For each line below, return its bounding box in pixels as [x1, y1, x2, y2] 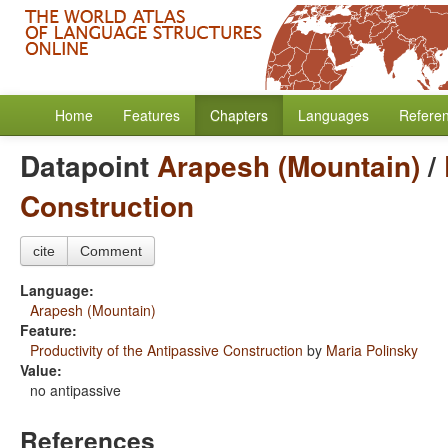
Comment [80, 243, 142, 259]
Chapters [210, 105, 268, 125]
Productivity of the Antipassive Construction [30, 340, 303, 360]
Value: [20, 360, 62, 380]
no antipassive [30, 380, 121, 400]
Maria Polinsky [326, 340, 418, 360]
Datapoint [20, 145, 157, 186]
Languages [298, 105, 369, 125]
